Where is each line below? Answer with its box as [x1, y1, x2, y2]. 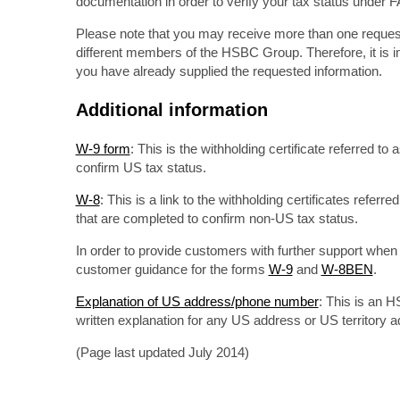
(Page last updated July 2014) [75, 345, 249, 360]
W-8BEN [321, 262, 373, 277]
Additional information [75, 100, 268, 120]
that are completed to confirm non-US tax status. [75, 211, 358, 226]
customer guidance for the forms [75, 262, 269, 277]
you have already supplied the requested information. [75, 63, 382, 79]
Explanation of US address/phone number [75, 294, 319, 309]
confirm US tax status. [75, 160, 206, 175]
